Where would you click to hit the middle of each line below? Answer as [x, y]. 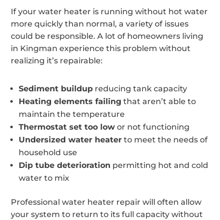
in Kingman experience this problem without [101, 48]
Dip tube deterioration [65, 165]
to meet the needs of [165, 139]
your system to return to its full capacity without [107, 214]
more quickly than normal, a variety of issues [100, 24]
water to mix [44, 178]
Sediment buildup [56, 88]
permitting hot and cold [160, 165]
